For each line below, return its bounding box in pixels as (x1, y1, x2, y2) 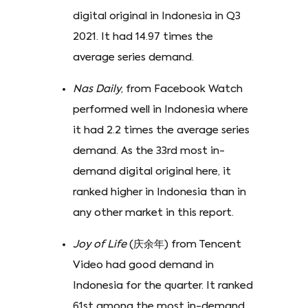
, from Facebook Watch (121, 84, 243, 95)
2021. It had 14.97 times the (73, 32, 213, 43)
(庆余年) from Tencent (126, 239, 241, 250)
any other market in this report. (73, 208, 234, 219)
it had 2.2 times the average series (73, 125, 250, 136)
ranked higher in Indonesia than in (73, 187, 246, 198)
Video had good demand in (73, 260, 214, 271)
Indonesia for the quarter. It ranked (73, 280, 253, 291)
